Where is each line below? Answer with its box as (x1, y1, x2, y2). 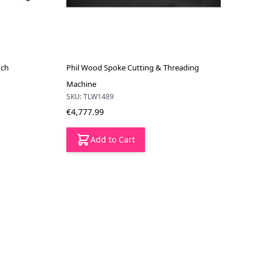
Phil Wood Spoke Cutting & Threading (66, 62, 200, 73)
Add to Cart (90, 133, 136, 145)
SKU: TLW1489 (66, 91, 114, 102)
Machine (66, 78, 97, 89)
